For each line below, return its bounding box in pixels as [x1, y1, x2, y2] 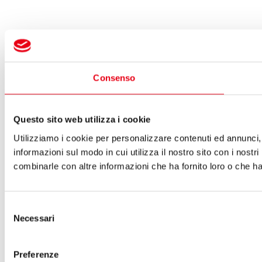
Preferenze [13, 249, 58, 259]
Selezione [4, 201, 42, 211]
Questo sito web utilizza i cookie [13, 114, 151, 125]
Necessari [13, 213, 54, 223]
